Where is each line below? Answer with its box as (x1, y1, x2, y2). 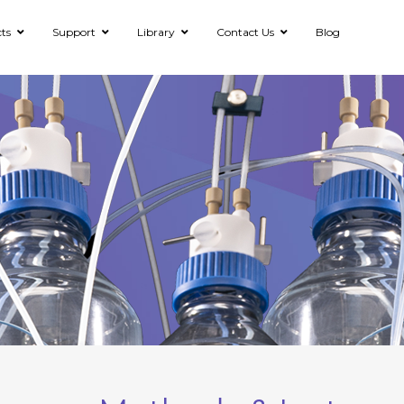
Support (52, 25, 96, 39)
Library (137, 25, 175, 39)
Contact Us (216, 25, 274, 39)
